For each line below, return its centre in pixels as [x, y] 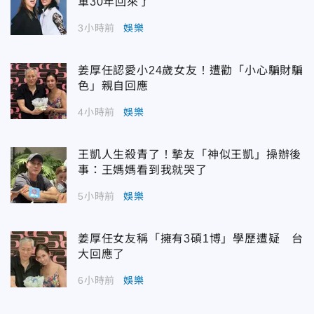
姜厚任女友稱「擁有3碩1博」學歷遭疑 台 [191, 238]
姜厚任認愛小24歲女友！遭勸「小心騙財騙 [191, 70]
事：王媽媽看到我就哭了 [143, 170]
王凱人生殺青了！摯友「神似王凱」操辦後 [190, 154]
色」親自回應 [113, 86]
